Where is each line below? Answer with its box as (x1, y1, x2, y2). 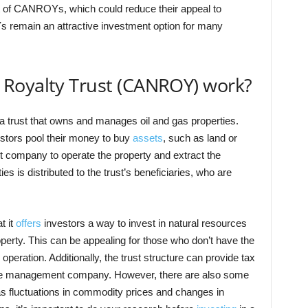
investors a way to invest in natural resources (41, 217, 247, 229)
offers (15, 217, 41, 229)
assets (132, 132, 163, 144)
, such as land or (162, 132, 237, 144)
